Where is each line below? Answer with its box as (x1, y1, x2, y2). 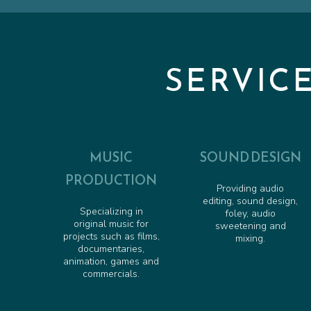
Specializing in (79, 205, 143, 219)
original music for (74, 217, 149, 231)
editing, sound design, (203, 194, 299, 208)
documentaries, (78, 242, 145, 256)
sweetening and (215, 219, 286, 233)
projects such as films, (62, 230, 160, 244)
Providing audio (217, 182, 285, 196)
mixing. (235, 232, 266, 246)
